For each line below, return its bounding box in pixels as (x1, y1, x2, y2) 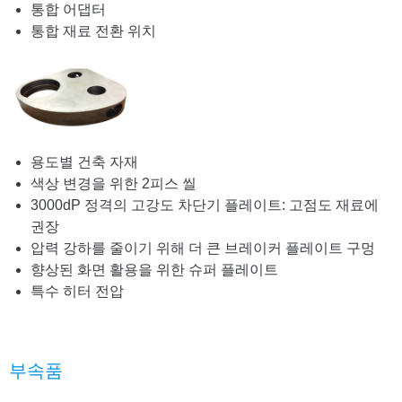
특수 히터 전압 (31, 284, 124, 300)
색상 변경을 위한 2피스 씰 (31, 176, 197, 192)
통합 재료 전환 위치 (31, 23, 156, 39)
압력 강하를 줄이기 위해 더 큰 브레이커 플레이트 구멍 (31, 240, 375, 257)
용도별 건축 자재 (31, 154, 138, 170)
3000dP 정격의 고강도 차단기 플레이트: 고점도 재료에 (31, 197, 379, 214)
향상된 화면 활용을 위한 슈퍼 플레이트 (31, 262, 278, 278)
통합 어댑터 (31, 2, 106, 18)
